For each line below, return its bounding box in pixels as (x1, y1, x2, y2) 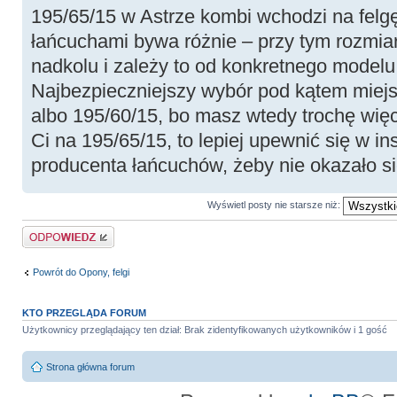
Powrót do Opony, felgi (32, 266, 129, 277)
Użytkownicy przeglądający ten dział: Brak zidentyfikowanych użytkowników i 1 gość (21, 324, 387, 336)
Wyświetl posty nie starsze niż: (206, 199, 343, 211)
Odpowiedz (21, 226, 71, 237)
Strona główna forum (45, 361, 135, 372)
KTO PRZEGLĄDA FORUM (21, 307, 146, 319)
